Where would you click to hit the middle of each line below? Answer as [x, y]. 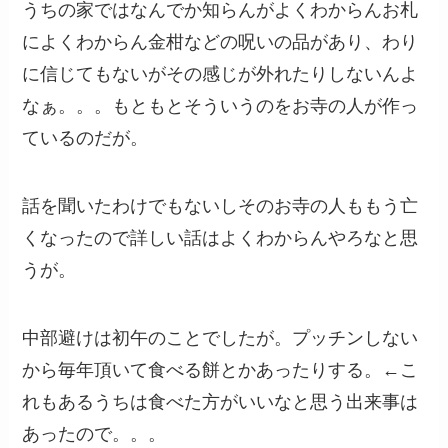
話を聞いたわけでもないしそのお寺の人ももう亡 [220, 206]
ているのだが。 [85, 138]
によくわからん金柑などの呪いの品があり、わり [220, 42]
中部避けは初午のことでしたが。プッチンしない [220, 338]
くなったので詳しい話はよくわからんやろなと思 [220, 238]
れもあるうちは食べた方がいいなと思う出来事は [220, 402]
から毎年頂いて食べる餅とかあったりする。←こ [220, 370]
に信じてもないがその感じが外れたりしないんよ [220, 74]
